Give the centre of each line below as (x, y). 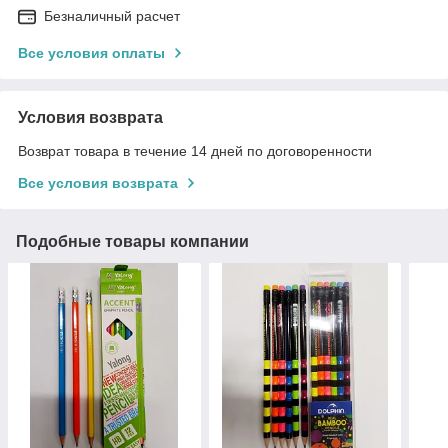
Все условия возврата (98, 182)
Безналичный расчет (112, 15)
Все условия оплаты (91, 52)
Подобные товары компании (132, 241)
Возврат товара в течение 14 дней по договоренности (195, 150)
